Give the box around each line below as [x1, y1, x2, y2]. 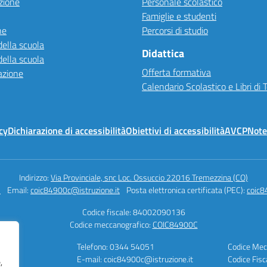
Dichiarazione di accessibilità [8, 123, 126, 138]
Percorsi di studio [142, 23, 208, 38]
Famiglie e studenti [142, 9, 216, 23]
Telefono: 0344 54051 [77, 240, 154, 253]
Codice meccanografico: [69, 218, 153, 231]
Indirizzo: [19, 171, 51, 184]
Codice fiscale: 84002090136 [82, 206, 185, 218]
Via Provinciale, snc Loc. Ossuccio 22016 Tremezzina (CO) [51, 171, 248, 184]
